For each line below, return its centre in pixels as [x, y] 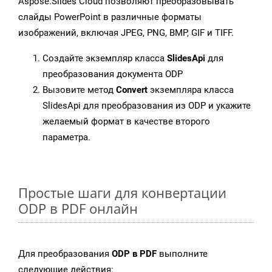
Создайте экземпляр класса [105, 59]
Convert [132, 90]
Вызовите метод [79, 90]
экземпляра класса [191, 90]
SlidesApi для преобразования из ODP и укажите [147, 106]
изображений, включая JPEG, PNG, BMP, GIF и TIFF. [126, 33]
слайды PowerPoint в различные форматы [110, 17]
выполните [182, 254]
